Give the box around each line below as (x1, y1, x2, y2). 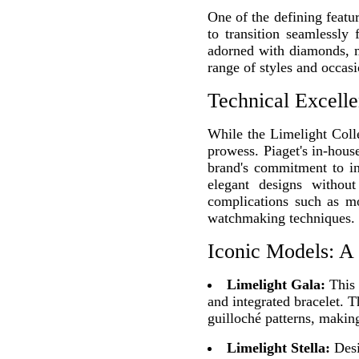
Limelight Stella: (227, 340, 330, 357)
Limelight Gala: (227, 276, 325, 293)
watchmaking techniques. (208, 210, 355, 227)
